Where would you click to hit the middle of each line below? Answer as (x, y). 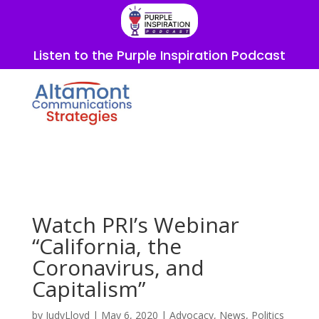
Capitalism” (88, 289)
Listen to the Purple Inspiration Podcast (159, 56)
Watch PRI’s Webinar (135, 225)
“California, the (106, 246)
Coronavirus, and (118, 268)
